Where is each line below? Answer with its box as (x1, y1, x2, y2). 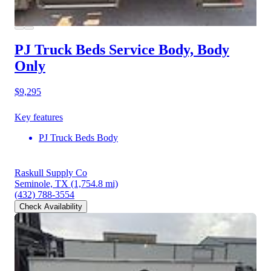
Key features (15, 112, 63, 123)
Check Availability (19, 202, 82, 212)
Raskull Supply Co (15, 168, 87, 178)
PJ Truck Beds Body (39, 132, 118, 143)
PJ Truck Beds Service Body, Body (15, 42, 229, 58)
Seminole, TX (15, 178, 68, 189)
